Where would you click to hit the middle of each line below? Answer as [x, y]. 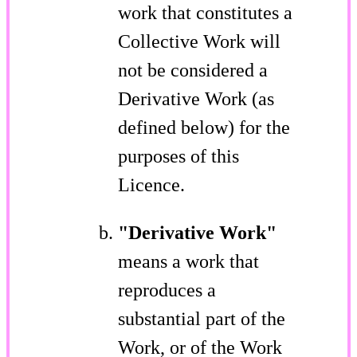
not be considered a [193, 70]
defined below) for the [204, 127]
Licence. [151, 184]
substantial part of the [202, 318]
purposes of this [178, 156]
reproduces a [167, 290]
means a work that [188, 261]
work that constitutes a [205, 12]
